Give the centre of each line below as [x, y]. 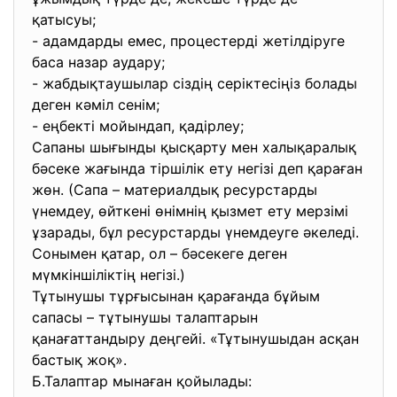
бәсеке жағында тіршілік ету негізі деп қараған [197, 168]
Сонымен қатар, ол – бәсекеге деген [160, 253]
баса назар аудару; [101, 62]
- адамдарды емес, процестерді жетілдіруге [188, 41]
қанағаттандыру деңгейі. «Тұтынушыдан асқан [195, 339]
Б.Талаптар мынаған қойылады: [144, 381]
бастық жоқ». [82, 360]
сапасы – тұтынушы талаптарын [145, 317]
